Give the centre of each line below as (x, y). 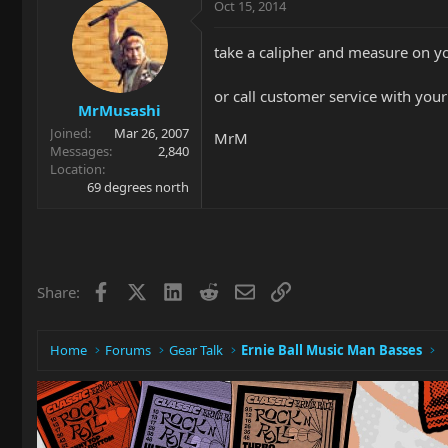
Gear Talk (196, 350)
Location (76, 169)
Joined (69, 133)
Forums (128, 350)
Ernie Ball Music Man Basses (332, 350)
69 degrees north (138, 187)
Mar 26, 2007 (151, 133)
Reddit (239, 290)
